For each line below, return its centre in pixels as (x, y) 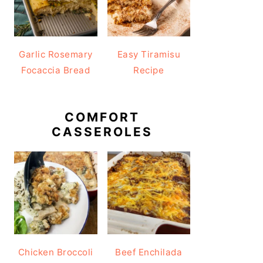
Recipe (149, 70)
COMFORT (102, 117)
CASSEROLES (102, 131)
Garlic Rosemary (56, 54)
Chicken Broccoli (55, 252)
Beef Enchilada (149, 252)
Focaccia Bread (56, 70)
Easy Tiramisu (149, 54)
